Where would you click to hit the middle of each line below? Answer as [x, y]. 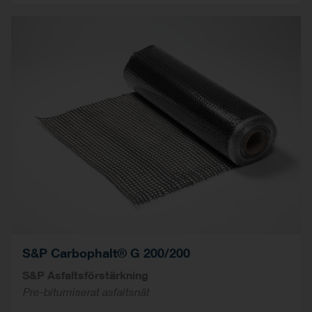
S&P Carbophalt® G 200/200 [106, 252]
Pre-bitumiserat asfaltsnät [86, 291]
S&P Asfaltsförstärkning [85, 274]
